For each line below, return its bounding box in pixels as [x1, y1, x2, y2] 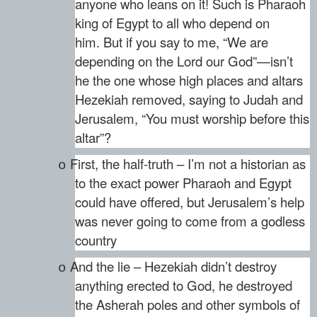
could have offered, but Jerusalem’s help [75, 192, 304, 212]
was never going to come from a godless [75, 212, 305, 231]
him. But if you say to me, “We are [75, 33, 268, 52]
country [75, 231, 117, 250]
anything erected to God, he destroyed [75, 276, 292, 295]
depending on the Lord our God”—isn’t [75, 52, 293, 71]
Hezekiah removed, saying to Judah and [75, 90, 303, 109]
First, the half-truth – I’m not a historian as [70, 154, 306, 173]
